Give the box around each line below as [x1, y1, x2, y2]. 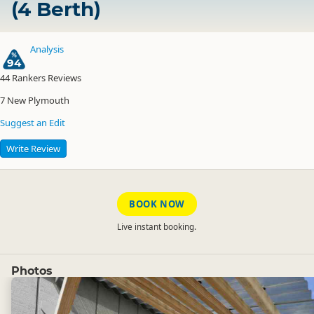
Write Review [6, 142, 60, 156]
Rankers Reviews [10, 71, 81, 85]
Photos [11, 264, 53, 278]
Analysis [30, 43, 64, 55]
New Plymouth [5, 94, 69, 107]
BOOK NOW [128, 198, 186, 211]
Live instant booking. [117, 221, 197, 233]
